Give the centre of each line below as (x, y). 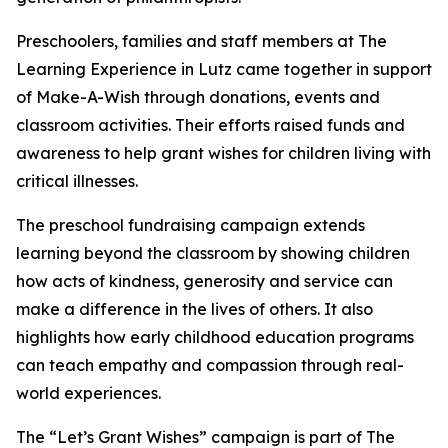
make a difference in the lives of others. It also (194, 309)
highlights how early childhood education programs (215, 337)
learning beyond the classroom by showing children (213, 253)
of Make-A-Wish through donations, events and (198, 97)
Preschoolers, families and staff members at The (201, 41)
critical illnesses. (77, 181)
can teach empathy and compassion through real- (210, 365)
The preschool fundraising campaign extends (190, 225)
